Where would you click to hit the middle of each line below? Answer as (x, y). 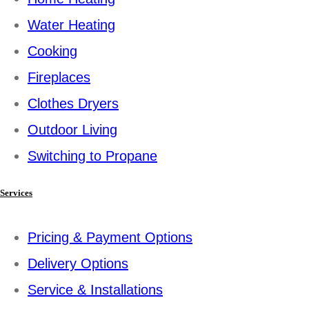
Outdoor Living (72, 129)
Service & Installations (95, 290)
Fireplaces (59, 77)
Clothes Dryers (73, 103)
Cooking (52, 51)
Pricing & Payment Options (110, 238)
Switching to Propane (92, 156)
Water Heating (71, 24)
